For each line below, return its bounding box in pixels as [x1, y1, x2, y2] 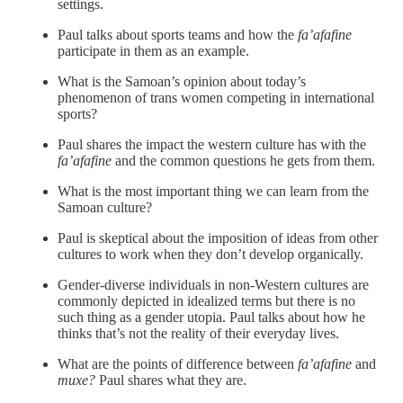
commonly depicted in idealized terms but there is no [58, 292, 355, 309]
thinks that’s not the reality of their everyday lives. [58, 325, 339, 341]
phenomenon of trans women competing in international [58, 89, 374, 105]
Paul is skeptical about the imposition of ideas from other [58, 229, 378, 246]
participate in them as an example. [58, 42, 249, 58]
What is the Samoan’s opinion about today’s [58, 73, 306, 89]
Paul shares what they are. [99, 372, 246, 388]
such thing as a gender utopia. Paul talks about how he [58, 309, 365, 325]
